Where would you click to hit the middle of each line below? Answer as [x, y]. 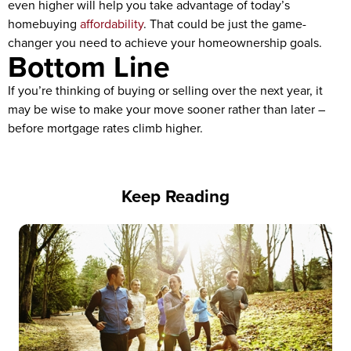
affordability [112, 24]
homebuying [44, 24]
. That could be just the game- [225, 24]
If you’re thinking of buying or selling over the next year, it [165, 90]
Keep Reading [175, 196]
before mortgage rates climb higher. [105, 128]
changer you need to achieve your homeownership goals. [165, 43]
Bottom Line [89, 67]
